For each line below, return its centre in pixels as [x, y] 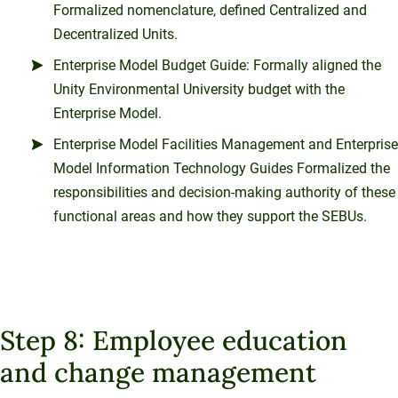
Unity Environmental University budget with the [199, 89]
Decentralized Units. [115, 34]
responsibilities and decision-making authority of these [224, 192]
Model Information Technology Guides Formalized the [222, 168]
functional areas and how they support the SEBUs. [210, 216]
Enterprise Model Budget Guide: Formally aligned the [217, 65]
